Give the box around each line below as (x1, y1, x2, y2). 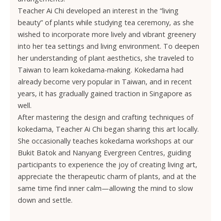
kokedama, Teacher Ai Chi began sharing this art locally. (18, 124, 199, 134)
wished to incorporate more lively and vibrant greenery (18, 30, 196, 39)
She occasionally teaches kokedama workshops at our (18, 136, 193, 146)
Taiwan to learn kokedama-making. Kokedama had (18, 65, 184, 74)
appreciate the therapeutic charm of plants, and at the (18, 172, 196, 181)
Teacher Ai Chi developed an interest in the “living (18, 6, 179, 15)
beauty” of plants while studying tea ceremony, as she (18, 18, 194, 27)
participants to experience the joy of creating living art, (18, 160, 197, 169)
